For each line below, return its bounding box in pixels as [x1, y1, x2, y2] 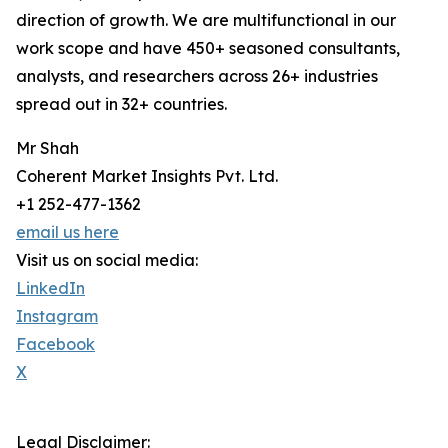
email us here [16, 222, 119, 243]
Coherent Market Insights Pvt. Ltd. [16, 166, 278, 187]
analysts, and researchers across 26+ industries [16, 66, 378, 87]
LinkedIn [16, 278, 85, 299]
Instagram [16, 306, 98, 327]
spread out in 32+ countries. [16, 94, 227, 115]
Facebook [16, 334, 95, 355]
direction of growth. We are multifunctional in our [16, 10, 396, 31]
